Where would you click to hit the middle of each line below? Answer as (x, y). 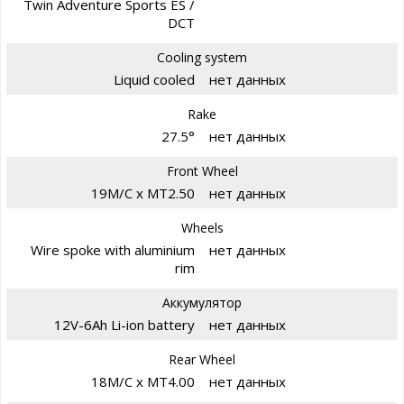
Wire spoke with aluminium (113, 249)
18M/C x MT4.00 (143, 381)
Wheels (202, 227)
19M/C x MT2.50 (143, 193)
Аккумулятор (202, 302)
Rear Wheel (202, 359)
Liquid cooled (154, 79)
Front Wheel (202, 170)
